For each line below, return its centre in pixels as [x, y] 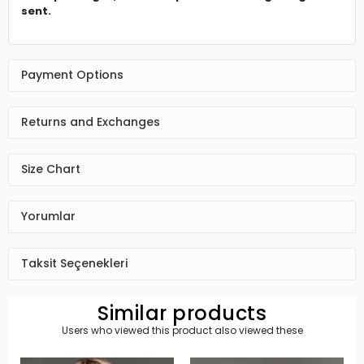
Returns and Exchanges [91, 122]
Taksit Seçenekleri [74, 264]
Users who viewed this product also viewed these [182, 330]
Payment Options [72, 75]
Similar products [182, 313]
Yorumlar [48, 217]
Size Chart [51, 169]
